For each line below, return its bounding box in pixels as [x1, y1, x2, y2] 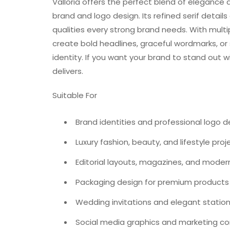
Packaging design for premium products [75, 177, 229, 188]
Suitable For [52, 90, 97, 101]
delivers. [52, 66, 83, 77]
